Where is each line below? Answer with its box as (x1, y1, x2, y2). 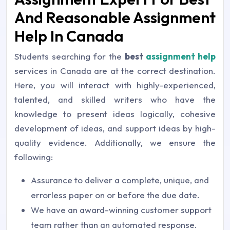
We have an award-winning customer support (31, 204, 212, 215)
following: (14, 151, 53, 162)
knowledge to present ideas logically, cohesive (14, 108, 216, 119)
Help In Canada (14, 26, 124, 46)
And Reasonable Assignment (14, 8, 216, 27)
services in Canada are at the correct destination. (14, 65, 216, 76)
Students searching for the (14, 51, 125, 62)
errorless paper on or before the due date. (31, 189, 200, 200)
